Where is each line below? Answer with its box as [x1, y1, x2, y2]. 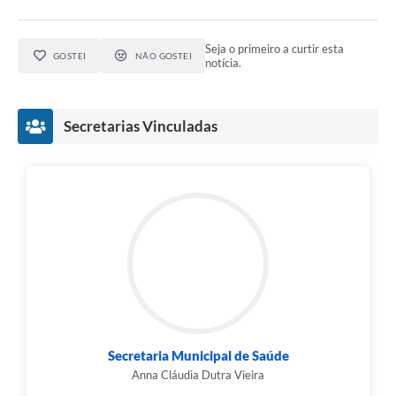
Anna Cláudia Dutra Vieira [132, 367, 264, 382]
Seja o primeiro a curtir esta [205, 41, 345, 56]
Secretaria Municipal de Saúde [107, 346, 289, 363]
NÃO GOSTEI [134, 49, 193, 61]
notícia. [205, 55, 242, 70]
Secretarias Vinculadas [64, 116, 217, 135]
